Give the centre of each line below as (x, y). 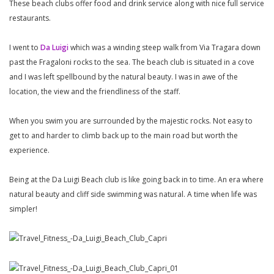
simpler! (23, 209)
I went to (25, 48)
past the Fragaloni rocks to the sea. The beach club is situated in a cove (132, 62)
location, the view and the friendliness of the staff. (97, 92)
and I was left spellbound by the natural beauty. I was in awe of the (124, 77)
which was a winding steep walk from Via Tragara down (165, 48)
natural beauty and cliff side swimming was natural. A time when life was (133, 194)
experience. (29, 150)
